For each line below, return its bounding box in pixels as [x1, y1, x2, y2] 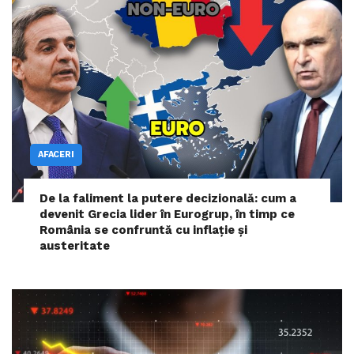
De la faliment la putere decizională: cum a [40, 191, 296, 206]
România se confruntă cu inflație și [40, 223, 247, 238]
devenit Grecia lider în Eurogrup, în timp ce [40, 207, 295, 222]
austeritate [40, 239, 110, 254]
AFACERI [38, 149, 74, 160]
